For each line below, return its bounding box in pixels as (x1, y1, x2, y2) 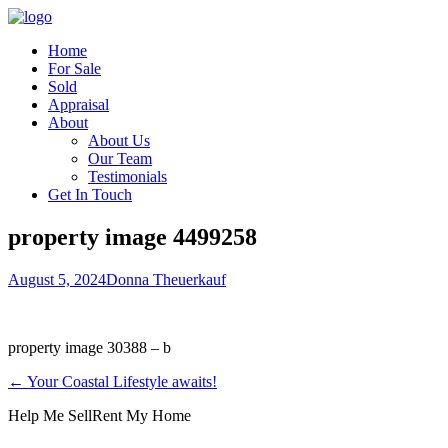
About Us (88, 132, 150, 149)
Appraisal (48, 96, 109, 113)
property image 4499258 (8, 223, 257, 250)
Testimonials (88, 168, 167, 185)
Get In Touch (48, 186, 132, 203)
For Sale (48, 60, 101, 77)
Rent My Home (92, 406, 191, 424)
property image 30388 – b (8, 338, 171, 356)
